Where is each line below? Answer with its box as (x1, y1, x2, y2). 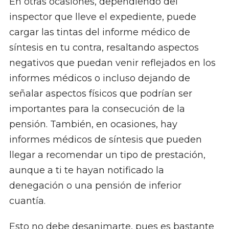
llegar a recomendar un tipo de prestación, (9, 149, 205, 161)
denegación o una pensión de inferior (9, 180, 181, 192)
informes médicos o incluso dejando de (9, 73, 190, 84)
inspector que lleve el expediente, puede (9, 11, 196, 23)
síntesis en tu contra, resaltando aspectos (9, 42, 199, 54)
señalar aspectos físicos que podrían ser (9, 88, 192, 100)
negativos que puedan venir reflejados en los (9, 57, 216, 69)
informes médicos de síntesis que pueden (9, 134, 202, 146)
